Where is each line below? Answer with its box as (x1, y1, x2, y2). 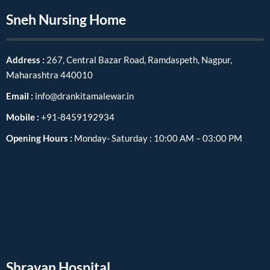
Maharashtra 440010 (6, 69, 93, 81)
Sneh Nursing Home (6, 10, 126, 28)
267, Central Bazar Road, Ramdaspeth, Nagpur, (46, 54, 232, 66)
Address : (6, 54, 46, 66)
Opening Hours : (6, 133, 74, 144)
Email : (6, 90, 35, 102)
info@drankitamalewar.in (35, 90, 134, 102)
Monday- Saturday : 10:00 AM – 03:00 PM (74, 133, 242, 144)
